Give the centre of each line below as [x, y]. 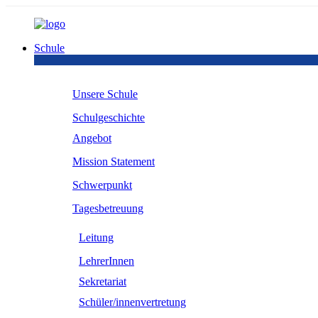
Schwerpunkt [102, 185]
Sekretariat [103, 281]
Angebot [92, 138]
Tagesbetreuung [108, 208]
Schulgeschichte [109, 117]
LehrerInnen [106, 261]
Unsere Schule [105, 94]
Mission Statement [114, 161]
